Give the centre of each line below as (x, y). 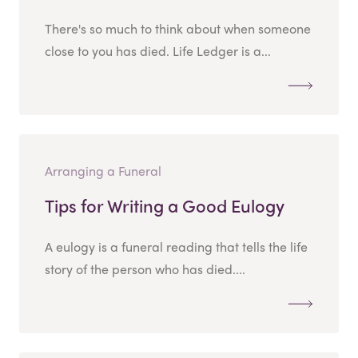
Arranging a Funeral (103, 171)
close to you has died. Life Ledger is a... (158, 51)
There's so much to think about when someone (178, 29)
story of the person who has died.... (145, 269)
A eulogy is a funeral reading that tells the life (176, 247)
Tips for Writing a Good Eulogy (165, 206)
